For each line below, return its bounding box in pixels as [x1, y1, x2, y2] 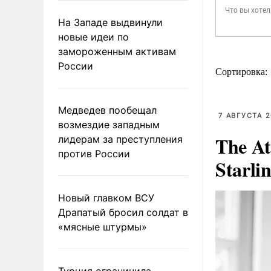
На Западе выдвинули [58, 16, 163, 28]
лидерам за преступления [58, 132, 183, 145]
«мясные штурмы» [58, 220, 147, 233]
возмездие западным [58, 118, 160, 131]
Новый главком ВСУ [58, 191, 154, 204]
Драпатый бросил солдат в [58, 206, 188, 218]
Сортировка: [215, 67, 270, 77]
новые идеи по [58, 30, 129, 43]
